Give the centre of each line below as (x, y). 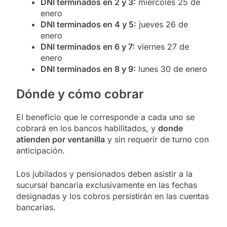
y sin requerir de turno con (157, 139)
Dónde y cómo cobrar (80, 94)
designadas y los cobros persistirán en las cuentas (112, 196)
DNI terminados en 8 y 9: (88, 69)
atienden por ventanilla (61, 139)
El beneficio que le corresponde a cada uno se (105, 117)
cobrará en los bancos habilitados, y (87, 128)
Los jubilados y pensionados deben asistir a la (104, 174)
